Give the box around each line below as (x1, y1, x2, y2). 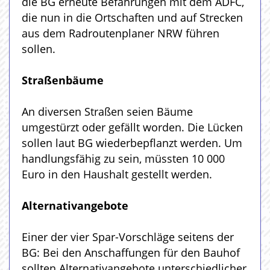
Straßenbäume (22, 72, 104, 87)
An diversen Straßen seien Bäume (22, 104, 193, 119)
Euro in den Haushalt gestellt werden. (22, 166, 212, 181)
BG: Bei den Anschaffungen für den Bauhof (22, 245, 240, 260)
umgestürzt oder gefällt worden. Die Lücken (22, 119, 243, 134)
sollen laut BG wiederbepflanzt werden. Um (22, 135, 242, 150)
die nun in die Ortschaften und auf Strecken (22, 10, 243, 25)
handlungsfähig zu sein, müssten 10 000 (22, 151, 225, 166)
